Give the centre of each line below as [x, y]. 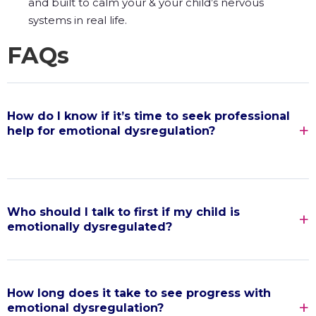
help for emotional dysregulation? [111, 130]
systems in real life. [78, 20]
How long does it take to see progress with [139, 293]
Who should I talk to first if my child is [123, 212]
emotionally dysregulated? [90, 226]
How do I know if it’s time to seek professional [148, 116]
